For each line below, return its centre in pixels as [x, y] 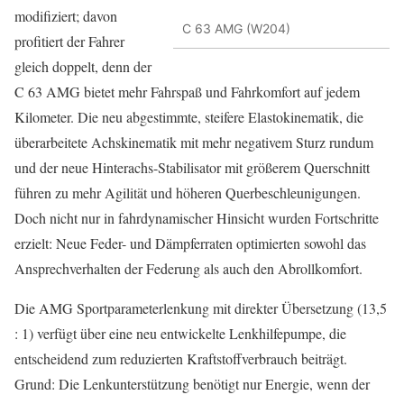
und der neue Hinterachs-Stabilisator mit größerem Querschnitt [192, 167]
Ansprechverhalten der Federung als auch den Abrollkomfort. [188, 268]
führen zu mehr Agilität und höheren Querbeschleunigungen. [188, 193]
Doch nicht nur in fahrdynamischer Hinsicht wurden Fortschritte [197, 218]
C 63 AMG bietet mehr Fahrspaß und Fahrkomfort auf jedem [187, 92]
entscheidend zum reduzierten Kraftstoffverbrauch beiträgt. [181, 358]
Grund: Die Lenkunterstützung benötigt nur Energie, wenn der [192, 384]
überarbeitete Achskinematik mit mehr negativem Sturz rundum [194, 142]
